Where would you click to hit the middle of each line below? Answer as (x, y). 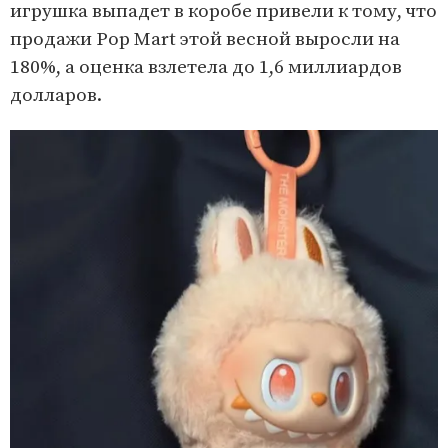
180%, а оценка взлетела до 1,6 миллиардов (206, 67)
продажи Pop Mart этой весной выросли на (205, 39)
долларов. (56, 95)
